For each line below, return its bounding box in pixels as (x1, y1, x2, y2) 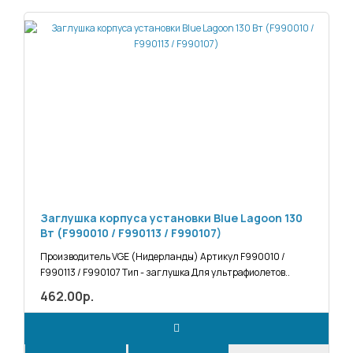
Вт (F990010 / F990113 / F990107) (40, 225, 221, 241)
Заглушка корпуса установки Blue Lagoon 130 (40, 210, 303, 226)
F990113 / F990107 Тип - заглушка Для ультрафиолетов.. (40, 266, 290, 280)
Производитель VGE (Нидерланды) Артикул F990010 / (40, 250, 285, 264)
